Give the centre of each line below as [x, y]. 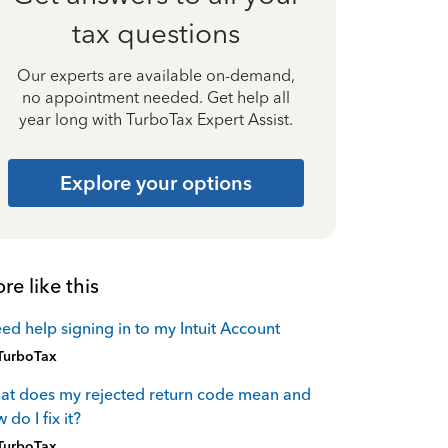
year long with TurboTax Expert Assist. [156, 119]
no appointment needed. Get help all [156, 97]
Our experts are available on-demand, [156, 75]
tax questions [156, 33]
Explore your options [156, 182]
